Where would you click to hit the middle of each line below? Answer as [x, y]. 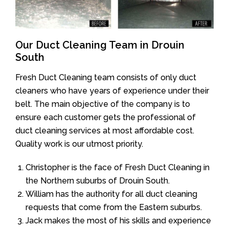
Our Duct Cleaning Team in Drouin [100, 45]
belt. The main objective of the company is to [103, 104]
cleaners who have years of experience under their [112, 90]
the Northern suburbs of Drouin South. [98, 180]
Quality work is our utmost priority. [79, 144]
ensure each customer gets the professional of [106, 117]
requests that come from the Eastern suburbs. [114, 207]
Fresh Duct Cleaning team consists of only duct [106, 77]
